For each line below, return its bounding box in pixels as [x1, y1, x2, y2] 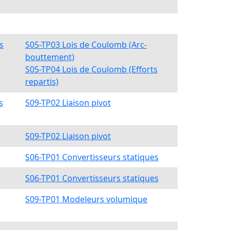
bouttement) [25, 51, 74, 63]
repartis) [25, 76, 59, 87]
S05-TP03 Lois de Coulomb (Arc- [25, 39, 147, 50]
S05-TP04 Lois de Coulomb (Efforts [25, 64, 158, 75]
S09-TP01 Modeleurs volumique [25, 194, 147, 205]
